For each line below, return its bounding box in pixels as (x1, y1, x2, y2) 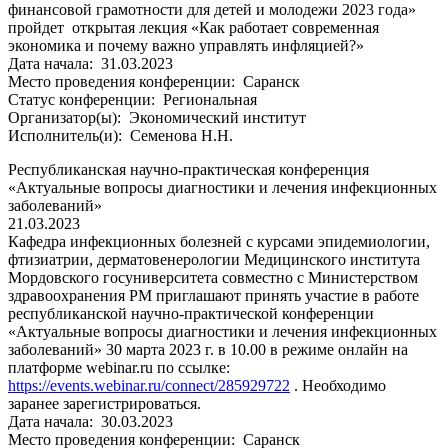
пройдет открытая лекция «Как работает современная (8, 18, 379, 36)
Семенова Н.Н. (126, 126, 233, 144)
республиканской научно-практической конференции (8, 304, 374, 322)
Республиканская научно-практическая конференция (8, 160, 369, 178)
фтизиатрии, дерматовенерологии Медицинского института (8, 250, 420, 268)
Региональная (159, 90, 257, 108)
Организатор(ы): (8, 108, 125, 126)
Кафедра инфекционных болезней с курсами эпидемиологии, (8, 232, 430, 250)
